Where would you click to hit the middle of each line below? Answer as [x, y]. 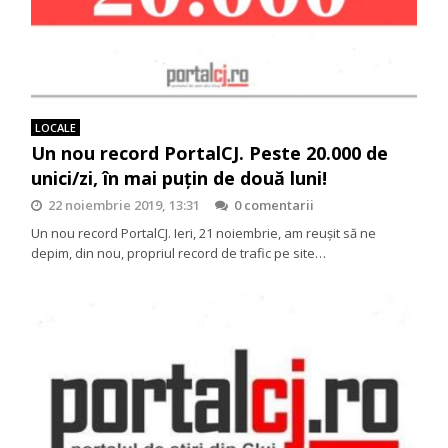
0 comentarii [274, 205]
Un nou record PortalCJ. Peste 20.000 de [210, 153]
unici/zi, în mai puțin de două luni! [179, 178]
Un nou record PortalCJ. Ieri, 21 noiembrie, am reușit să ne [204, 233]
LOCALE [56, 128]
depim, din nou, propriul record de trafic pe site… [179, 253]
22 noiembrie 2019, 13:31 [124, 205]
